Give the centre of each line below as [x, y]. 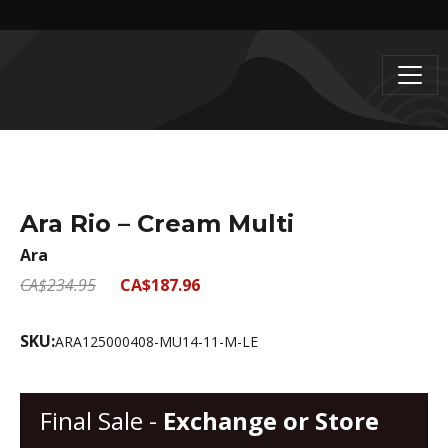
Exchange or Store [271, 420]
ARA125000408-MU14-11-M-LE [156, 341]
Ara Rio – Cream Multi [157, 223]
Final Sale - [101, 420]
